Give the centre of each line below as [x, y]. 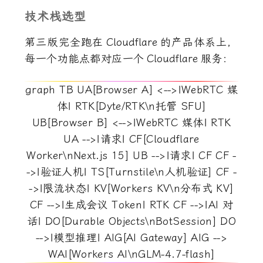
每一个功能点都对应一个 [85, 59]
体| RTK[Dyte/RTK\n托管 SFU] [131, 106]
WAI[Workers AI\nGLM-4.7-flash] [131, 254]
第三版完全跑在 [64, 42]
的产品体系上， [199, 42]
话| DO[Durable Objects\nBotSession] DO [131, 221]
